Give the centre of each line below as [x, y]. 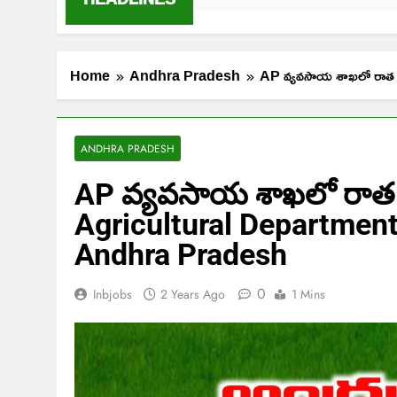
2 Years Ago [193, 294]
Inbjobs [113, 294]
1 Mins [308, 294]
